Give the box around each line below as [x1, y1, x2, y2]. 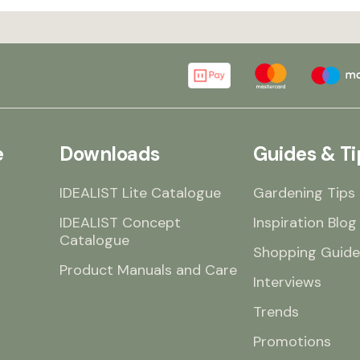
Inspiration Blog [253, 213, 357, 232]
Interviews [253, 272, 321, 292]
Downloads [59, 141, 160, 166]
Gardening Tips [253, 183, 355, 202]
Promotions [253, 332, 331, 351]
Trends [253, 302, 299, 321]
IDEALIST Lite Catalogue [59, 183, 221, 202]
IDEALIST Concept [59, 213, 181, 232]
